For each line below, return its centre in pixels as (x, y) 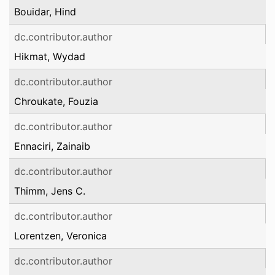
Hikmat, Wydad (50, 56)
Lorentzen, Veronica (60, 236)
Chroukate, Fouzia (56, 101)
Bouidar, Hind (45, 12)
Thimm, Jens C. (50, 191)
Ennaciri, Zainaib (52, 146)
